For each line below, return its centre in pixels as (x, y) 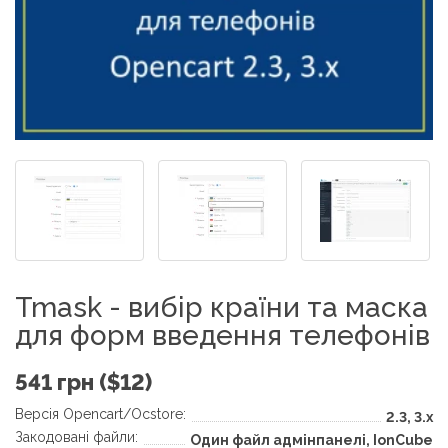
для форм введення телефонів (222, 335)
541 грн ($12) (83, 382)
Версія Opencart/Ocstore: (100, 414)
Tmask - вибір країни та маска (221, 307)
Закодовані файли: (76, 437)
